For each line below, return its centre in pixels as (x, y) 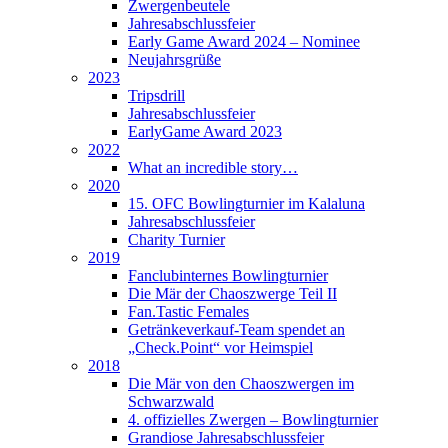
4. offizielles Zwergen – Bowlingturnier (253, 420)
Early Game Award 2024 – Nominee (244, 42)
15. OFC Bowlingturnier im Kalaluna (246, 204)
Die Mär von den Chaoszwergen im (241, 384)
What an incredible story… (213, 168)
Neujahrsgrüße (174, 60)
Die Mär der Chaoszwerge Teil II (232, 294)
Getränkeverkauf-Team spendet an (236, 330)
